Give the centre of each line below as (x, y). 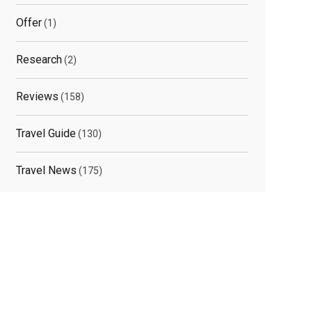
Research (39, 59)
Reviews (37, 96)
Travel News (46, 170)
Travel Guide (46, 133)
